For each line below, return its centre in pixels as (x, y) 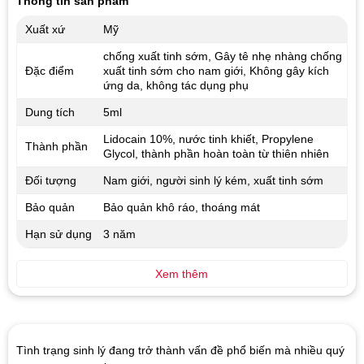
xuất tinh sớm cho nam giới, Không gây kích (216, 71)
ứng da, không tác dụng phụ (175, 86)
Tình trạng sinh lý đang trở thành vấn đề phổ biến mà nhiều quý (180, 350)
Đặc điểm (49, 71)
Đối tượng (50, 181)
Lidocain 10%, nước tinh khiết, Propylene (208, 139)
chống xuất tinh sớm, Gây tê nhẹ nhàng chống (222, 56)
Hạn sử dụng (58, 234)
